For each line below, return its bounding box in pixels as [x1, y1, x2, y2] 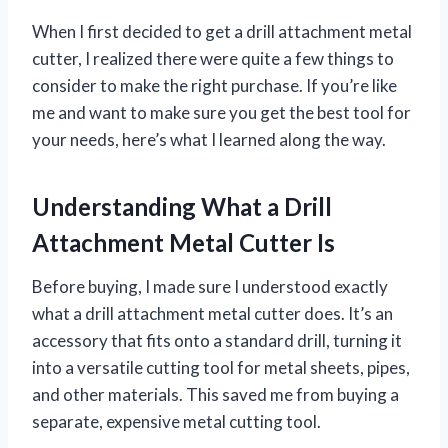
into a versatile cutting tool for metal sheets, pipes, [32, 356, 410, 378]
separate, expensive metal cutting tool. [32, 410, 321, 432]
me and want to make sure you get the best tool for [32, 101, 411, 123]
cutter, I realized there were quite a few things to [32, 47, 394, 69]
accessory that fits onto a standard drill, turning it [32, 329, 402, 351]
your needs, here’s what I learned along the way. [32, 128, 386, 150]
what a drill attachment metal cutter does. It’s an [32, 302, 393, 324]
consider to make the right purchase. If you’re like [32, 74, 397, 96]
